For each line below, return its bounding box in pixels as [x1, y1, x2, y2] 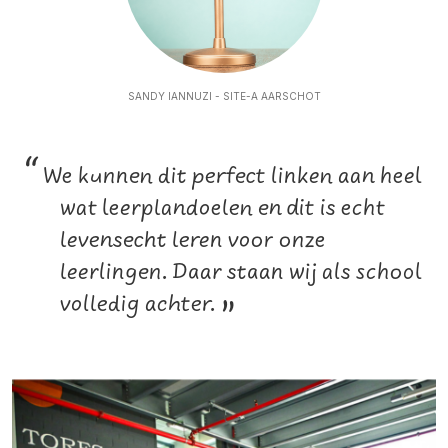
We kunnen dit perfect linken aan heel [38, 163, 422, 190]
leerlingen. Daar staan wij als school [60, 259, 422, 286]
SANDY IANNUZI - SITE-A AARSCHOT [127, 90, 321, 102]
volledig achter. [60, 291, 221, 318]
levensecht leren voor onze [60, 227, 326, 254]
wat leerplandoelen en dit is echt [60, 195, 385, 222]
